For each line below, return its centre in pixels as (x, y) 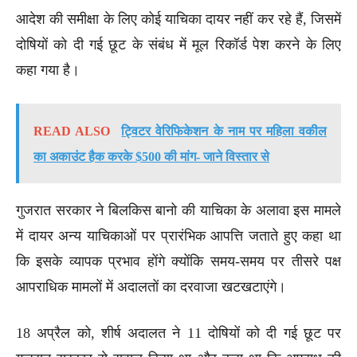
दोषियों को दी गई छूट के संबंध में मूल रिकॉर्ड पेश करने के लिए (178, 44)
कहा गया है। (48, 70)
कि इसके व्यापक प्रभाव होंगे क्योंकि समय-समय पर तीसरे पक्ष (178, 261)
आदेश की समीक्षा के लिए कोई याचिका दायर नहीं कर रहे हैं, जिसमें (178, 19)
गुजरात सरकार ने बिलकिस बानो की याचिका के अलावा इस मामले (178, 210)
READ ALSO (72, 131)
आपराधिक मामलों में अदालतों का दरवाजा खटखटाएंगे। (151, 286)
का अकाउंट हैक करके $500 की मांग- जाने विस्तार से (151, 156)
